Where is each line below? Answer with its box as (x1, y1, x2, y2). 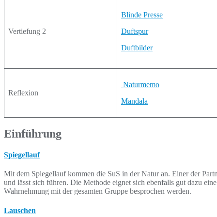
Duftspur (121, 27, 148, 35)
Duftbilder (121, 44, 153, 52)
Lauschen (4, 206, 36, 215)
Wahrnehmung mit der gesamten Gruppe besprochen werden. (4, 187, 191, 196)
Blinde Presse (121, 11, 163, 19)
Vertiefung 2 (8, 27, 46, 35)
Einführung (4, 127, 62, 140)
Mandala (121, 97, 148, 105)
